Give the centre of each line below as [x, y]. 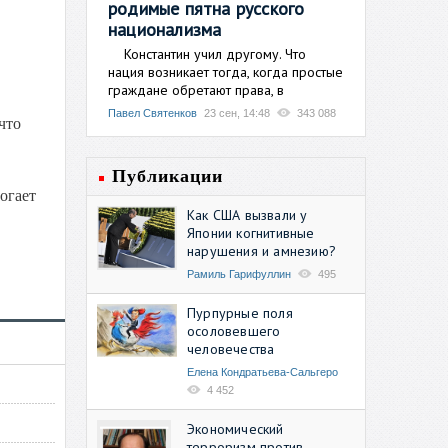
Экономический [235, 428]
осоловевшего [234, 330]
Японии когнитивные [251, 232]
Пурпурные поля [240, 312]
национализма [165, 29]
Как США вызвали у [247, 214]
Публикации [167, 175]
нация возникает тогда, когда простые [225, 71]
